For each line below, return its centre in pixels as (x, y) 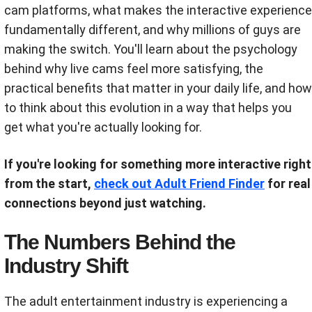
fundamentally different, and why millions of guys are (153, 30)
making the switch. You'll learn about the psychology (151, 49)
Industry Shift (66, 266)
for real (288, 184)
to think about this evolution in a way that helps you (148, 108)
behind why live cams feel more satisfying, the (134, 69)
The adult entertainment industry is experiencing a (146, 301)
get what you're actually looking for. (103, 127)
